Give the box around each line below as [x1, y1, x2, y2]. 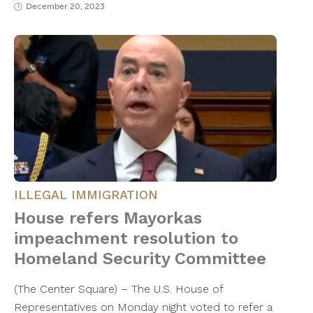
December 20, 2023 [25, 1, 105, 12]
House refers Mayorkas [14, 208, 202, 228]
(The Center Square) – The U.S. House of [14, 282, 223, 296]
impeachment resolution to [14, 228, 238, 249]
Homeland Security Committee [14, 249, 266, 269]
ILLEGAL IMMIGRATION [14, 187, 158, 203]
